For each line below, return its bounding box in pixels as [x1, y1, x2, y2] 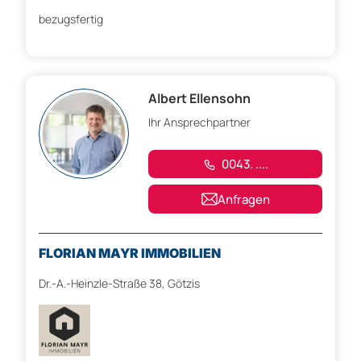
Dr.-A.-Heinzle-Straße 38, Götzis [39, 276, 200, 292]
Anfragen [217, 190, 270, 208]
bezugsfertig [39, 11, 103, 27]
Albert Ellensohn [148, 89, 251, 108]
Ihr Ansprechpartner [148, 114, 251, 131]
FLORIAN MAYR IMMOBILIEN [39, 245, 221, 262]
